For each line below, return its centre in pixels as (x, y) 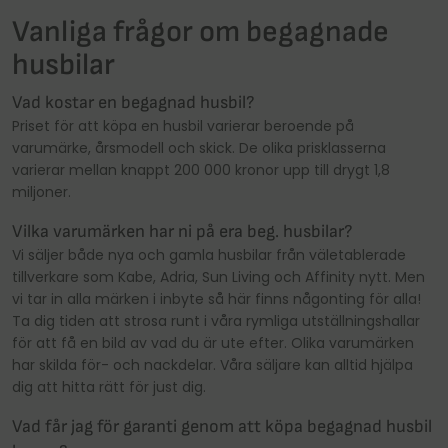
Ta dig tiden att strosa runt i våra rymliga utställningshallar (216, 320)
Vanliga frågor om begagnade (200, 32)
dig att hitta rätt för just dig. (109, 386)
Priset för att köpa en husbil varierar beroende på (183, 125)
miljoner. (41, 191)
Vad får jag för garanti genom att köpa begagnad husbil (222, 426)
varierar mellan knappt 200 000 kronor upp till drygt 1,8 (201, 169)
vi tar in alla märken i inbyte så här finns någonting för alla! (216, 298)
